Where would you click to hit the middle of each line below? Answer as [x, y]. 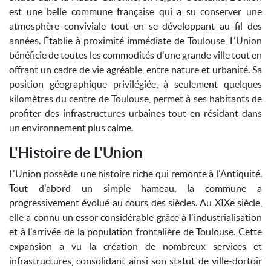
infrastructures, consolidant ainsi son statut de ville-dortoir [135, 261]
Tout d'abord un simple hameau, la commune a [135, 188]
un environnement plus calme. [71, 128]
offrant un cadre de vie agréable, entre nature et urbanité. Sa [135, 70]
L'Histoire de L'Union [76, 153]
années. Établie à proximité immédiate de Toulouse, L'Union [135, 41]
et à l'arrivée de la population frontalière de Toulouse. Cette [135, 232]
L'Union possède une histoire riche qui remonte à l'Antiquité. [135, 174]
